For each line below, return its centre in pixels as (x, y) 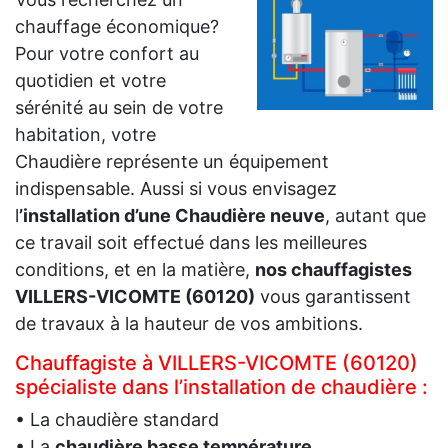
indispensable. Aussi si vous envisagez (176, 189)
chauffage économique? (117, 27)
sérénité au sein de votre (119, 108)
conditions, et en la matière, (135, 270)
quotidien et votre (90, 81)
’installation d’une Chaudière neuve (172, 216)
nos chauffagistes (333, 270)
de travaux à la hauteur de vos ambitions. (189, 324)
